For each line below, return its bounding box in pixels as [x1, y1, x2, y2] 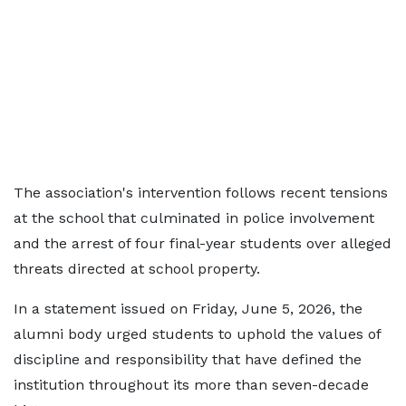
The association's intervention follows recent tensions [14, 184, 388, 201]
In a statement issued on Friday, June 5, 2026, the [14, 300, 362, 317]
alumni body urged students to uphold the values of [14, 325, 381, 343]
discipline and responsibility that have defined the [14, 351, 362, 368]
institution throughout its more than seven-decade [14, 376, 369, 393]
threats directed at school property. [14, 260, 260, 277]
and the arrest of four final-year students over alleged [14, 235, 391, 252]
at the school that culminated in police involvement [14, 209, 374, 227]
